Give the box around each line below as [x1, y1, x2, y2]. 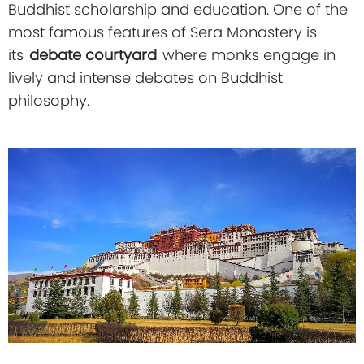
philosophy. [8, 89, 89, 110]
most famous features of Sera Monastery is [8, 21, 317, 42]
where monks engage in [158, 44, 336, 65]
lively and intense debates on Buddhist [8, 67, 283, 88]
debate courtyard [29, 44, 157, 65]
